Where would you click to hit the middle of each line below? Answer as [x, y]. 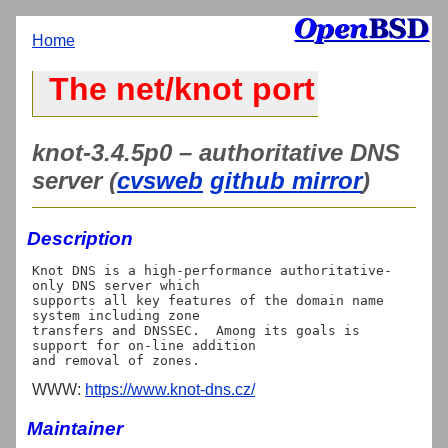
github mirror [286, 180]
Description [80, 238]
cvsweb [160, 180]
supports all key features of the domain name [208, 300]
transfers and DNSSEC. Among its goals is [196, 330]
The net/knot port [182, 89]
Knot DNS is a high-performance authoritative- [212, 270]
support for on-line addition [144, 345]
